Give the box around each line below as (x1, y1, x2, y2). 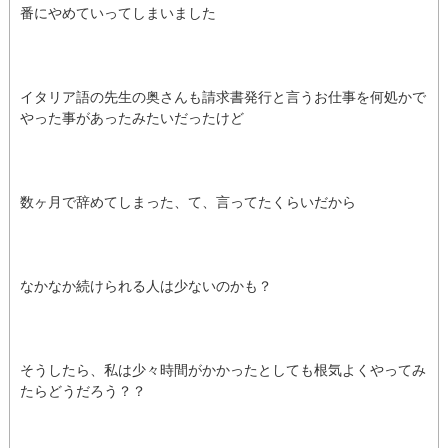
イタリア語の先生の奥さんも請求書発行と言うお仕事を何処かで (20, 88, 426, 105)
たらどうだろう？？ (20, 382, 146, 399)
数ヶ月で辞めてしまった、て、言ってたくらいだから (20, 193, 356, 210)
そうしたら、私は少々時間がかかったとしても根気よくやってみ (20, 361, 426, 378)
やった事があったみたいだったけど (20, 109, 244, 126)
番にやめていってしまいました (20, 4, 216, 21)
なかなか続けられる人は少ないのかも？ (20, 277, 272, 294)
